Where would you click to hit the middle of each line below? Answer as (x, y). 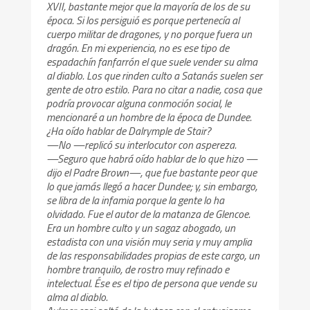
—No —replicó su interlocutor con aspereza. (142, 145)
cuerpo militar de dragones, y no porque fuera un (149, 34)
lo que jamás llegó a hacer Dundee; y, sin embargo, (152, 186)
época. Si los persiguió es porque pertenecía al (143, 20)
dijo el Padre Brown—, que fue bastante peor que (152, 173)
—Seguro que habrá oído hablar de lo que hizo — (152, 159)
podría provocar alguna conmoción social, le (139, 103)
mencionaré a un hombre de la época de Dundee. (149, 117)
